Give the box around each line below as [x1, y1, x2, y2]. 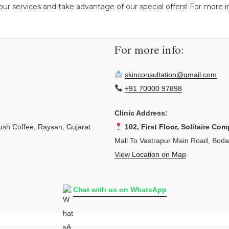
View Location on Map [114, 150, 186, 158]
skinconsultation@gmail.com [124, 70, 217, 79]
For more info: [114, 46, 184, 58]
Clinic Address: [114, 108, 168, 117]
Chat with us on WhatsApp [73, 185, 167, 194]
